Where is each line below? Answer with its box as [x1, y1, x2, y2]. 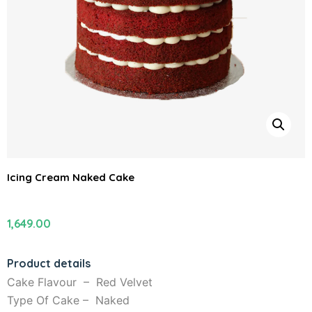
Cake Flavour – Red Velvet [7, 274, 153, 289]
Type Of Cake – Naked [7, 292, 130, 307]
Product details [7, 256, 91, 270]
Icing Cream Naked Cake [7, 170, 134, 184]
